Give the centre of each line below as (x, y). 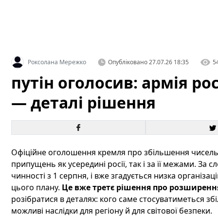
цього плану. (36, 188)
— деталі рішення (83, 103)
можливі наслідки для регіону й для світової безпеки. (111, 211)
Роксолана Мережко (57, 62)
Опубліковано (127, 62)
